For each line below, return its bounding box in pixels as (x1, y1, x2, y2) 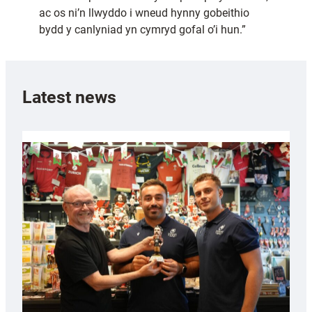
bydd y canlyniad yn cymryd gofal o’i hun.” (39, 23, 246, 37)
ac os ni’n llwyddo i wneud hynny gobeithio (39, 6, 249, 20)
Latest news (22, 86, 116, 107)
